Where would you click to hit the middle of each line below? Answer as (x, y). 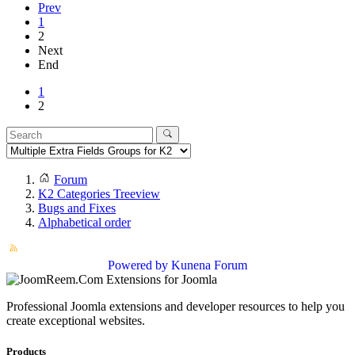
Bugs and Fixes (77, 208)
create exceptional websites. (76, 321)
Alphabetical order (84, 223)
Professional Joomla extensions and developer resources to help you (176, 307)
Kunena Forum (209, 265)
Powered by (138, 265)
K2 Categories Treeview (99, 194)
